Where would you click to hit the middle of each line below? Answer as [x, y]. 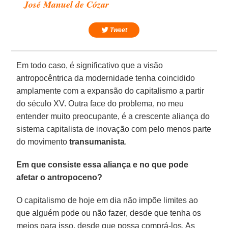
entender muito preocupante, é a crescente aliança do [113, 116]
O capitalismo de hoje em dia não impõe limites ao [107, 200]
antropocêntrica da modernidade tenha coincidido [106, 78]
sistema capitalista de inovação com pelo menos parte [114, 129]
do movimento [43, 141]
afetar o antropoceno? [60, 177]
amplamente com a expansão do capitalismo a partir [110, 91]
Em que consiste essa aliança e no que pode [103, 164]
